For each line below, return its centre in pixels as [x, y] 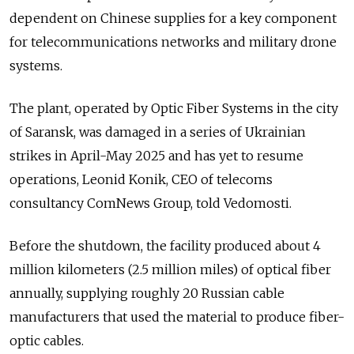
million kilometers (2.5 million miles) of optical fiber [170, 270]
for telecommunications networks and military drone [173, 42]
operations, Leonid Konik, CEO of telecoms [141, 180]
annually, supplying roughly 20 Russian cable [147, 294]
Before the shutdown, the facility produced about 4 [165, 246]
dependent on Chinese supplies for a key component [173, 19]
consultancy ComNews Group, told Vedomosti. [151, 203]
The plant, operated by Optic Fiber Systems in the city [174, 109]
